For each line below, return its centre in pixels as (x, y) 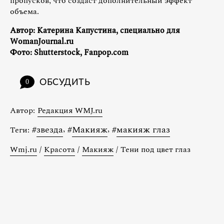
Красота (59, 149)
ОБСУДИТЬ (65, 82)
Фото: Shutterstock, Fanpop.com (69, 52)
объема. (24, 11)
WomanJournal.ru (42, 41)
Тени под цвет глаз (155, 149)
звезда (50, 129)
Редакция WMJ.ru (70, 110)
